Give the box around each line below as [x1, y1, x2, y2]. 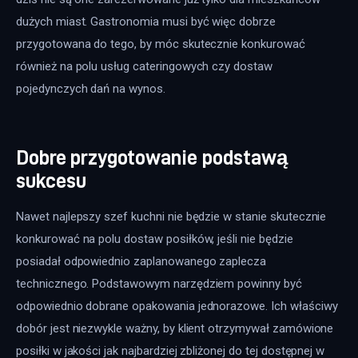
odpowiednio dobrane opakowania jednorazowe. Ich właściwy [16, 298, 341, 313]
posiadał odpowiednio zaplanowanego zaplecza [16, 253, 270, 268]
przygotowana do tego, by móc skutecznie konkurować [16, 37, 308, 52]
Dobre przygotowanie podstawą [16, 145, 288, 168]
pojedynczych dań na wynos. [16, 82, 165, 97]
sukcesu [16, 169, 87, 191]
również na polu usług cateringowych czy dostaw [16, 59, 276, 74]
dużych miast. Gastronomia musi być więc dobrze [16, 14, 279, 30]
